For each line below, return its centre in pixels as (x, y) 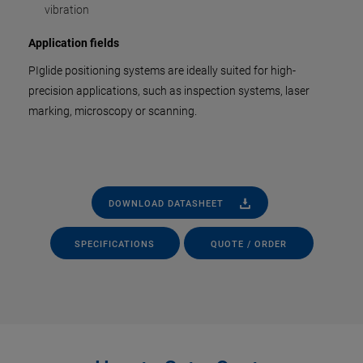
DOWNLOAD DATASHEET (166, 203)
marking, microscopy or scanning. (113, 111)
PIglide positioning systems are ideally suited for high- (162, 70)
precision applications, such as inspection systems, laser (169, 91)
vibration (67, 10)
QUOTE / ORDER (248, 244)
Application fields (74, 43)
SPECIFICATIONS (115, 244)
